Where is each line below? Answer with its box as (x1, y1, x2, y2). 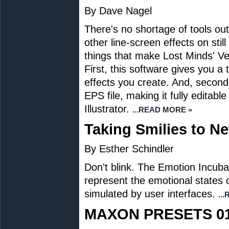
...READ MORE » (132, 105, 192, 114)
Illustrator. (84, 103, 129, 114)
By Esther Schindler (84, 143, 174, 154)
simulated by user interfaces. (84, 188, 215, 199)
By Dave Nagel (84, 5, 152, 16)
